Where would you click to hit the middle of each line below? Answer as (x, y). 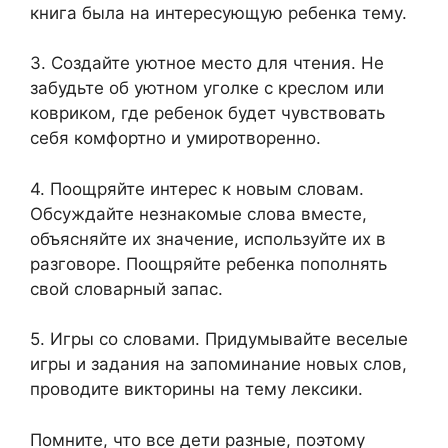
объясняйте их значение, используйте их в (208, 238)
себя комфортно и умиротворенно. (175, 138)
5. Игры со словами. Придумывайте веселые (219, 339)
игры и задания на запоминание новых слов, (218, 364)
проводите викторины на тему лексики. (196, 389)
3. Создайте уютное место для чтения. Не (207, 63)
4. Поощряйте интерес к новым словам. (197, 188)
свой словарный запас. (126, 288)
